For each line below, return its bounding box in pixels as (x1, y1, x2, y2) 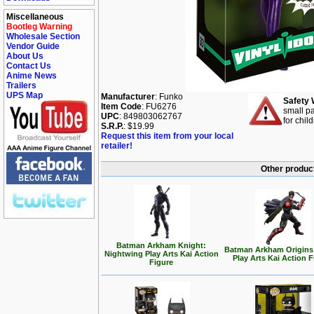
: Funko (155, 92, 183, 102)
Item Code (101, 102, 142, 111)
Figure (149, 258, 174, 266)
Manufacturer (101, 92, 155, 102)
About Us (6, 51, 43, 61)
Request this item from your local (101, 131, 233, 141)
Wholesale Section (6, 32, 80, 41)
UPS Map (6, 90, 43, 100)
